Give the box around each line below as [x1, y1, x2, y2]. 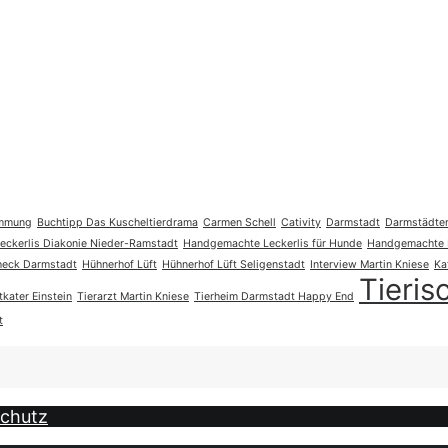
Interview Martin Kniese [310, 258, 429, 272]
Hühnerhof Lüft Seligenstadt [162, 258, 305, 272]
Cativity [281, 216, 321, 230]
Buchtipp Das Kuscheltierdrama [37, 216, 198, 230]
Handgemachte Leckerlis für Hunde [183, 237, 362, 251]
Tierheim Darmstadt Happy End [194, 290, 354, 304]
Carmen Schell [203, 216, 276, 230]
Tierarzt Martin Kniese [77, 290, 189, 304]
